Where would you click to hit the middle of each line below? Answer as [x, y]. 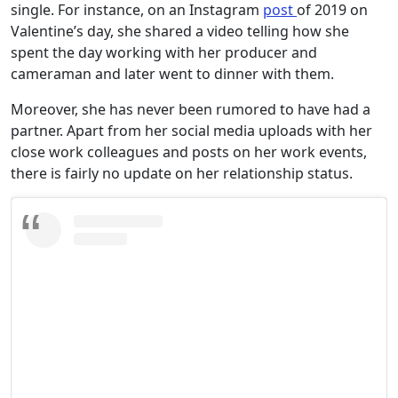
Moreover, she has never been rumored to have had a [191, 109]
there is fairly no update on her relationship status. [183, 173]
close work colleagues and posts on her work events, [189, 151]
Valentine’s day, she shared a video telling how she [180, 31]
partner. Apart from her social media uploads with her [191, 130]
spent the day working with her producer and [164, 52]
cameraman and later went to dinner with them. [172, 73]
